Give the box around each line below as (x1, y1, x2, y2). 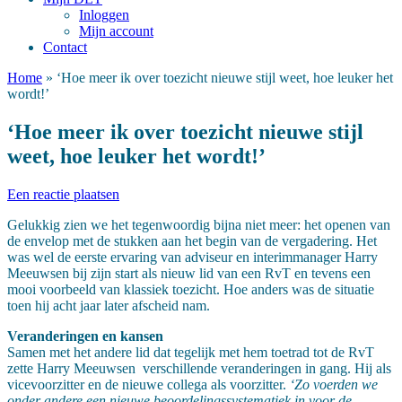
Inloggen (79, 7, 129, 23)
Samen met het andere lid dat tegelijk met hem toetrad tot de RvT (7, 345, 374, 361)
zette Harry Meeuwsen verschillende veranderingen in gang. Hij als (7, 361, 391, 377)
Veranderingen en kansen (7, 328, 163, 345)
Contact (43, 39, 87, 56)
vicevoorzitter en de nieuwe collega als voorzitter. (7, 377, 290, 393)
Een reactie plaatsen (7, 187, 119, 203)
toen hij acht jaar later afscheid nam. (7, 298, 210, 314)
